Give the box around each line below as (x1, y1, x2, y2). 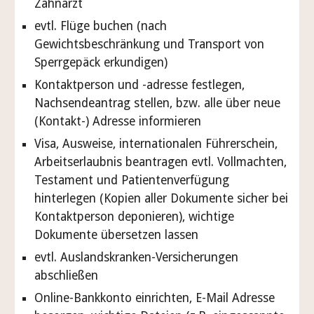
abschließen (34, 268, 99, 282)
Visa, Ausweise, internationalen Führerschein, (34, 137, 278, 151)
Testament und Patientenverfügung (34, 173, 230, 187)
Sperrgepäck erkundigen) (34, 55, 168, 69)
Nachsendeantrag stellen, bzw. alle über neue (34, 96, 281, 110)
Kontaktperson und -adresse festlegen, (34, 78, 245, 92)
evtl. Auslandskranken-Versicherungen (34, 250, 239, 264)
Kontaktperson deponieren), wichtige (34, 210, 235, 224)
